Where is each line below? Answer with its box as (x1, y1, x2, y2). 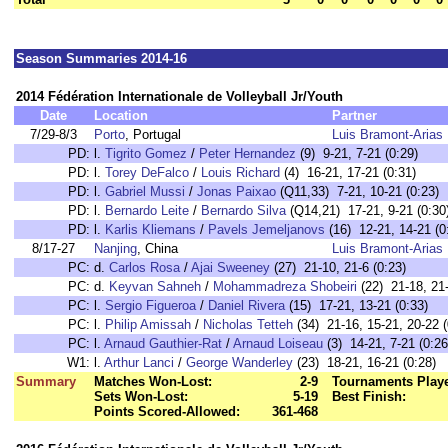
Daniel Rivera (208, 298, 285, 313)
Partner (332, 108, 377, 123)
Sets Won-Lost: (94, 389, 188, 404)
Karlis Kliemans (105, 222, 196, 237)
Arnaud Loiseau (233, 336, 323, 351)
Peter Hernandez (199, 146, 296, 161)
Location (94, 108, 148, 123)
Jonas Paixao (197, 184, 276, 199)
